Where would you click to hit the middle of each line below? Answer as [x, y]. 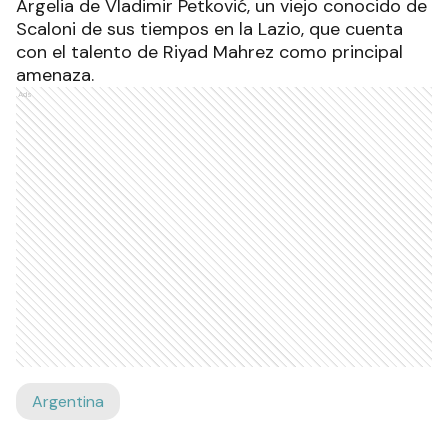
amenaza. [55, 75]
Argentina [68, 401]
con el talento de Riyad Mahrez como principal [209, 52]
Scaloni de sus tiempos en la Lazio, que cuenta [209, 29]
